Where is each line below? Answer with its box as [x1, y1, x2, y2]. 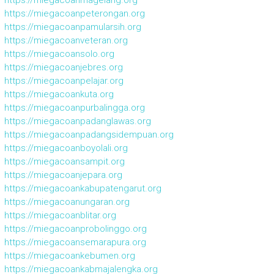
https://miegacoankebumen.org [4, 250, 135, 262]
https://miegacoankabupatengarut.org [4, 183, 161, 194]
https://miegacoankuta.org [4, 89, 114, 100]
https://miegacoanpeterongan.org [4, 8, 145, 20]
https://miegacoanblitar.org [4, 210, 116, 221]
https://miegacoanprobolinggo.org [4, 223, 147, 235]
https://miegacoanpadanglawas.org [4, 116, 151, 127]
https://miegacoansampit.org [4, 156, 125, 168]
